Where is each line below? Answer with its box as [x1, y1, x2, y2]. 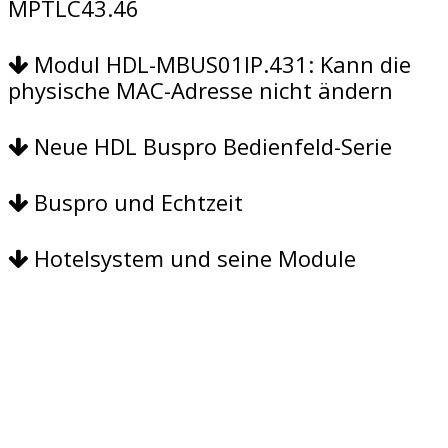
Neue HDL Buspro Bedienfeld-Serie [28, 130, 392, 161]
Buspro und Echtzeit [28, 186, 243, 217]
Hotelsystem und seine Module [28, 242, 356, 273]
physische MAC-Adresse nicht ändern [8, 74, 393, 105]
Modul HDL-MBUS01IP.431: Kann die [28, 48, 411, 79]
